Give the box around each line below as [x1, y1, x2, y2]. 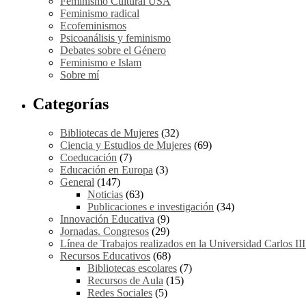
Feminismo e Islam [60, 57, 141, 69]
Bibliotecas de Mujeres [60, 126, 158, 139]
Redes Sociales [87, 286, 152, 298]
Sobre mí [60, 69, 99, 81]
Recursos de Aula [87, 274, 163, 286]
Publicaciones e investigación [87, 200, 214, 212]
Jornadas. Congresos [60, 225, 149, 237]
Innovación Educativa [60, 212, 154, 225]
